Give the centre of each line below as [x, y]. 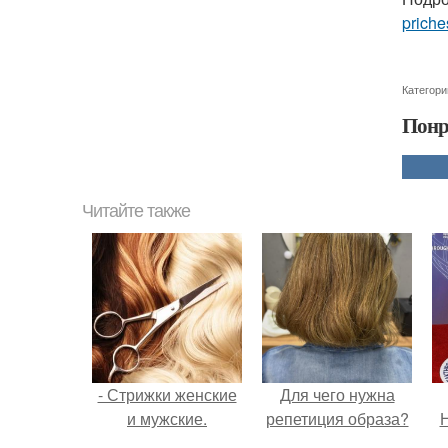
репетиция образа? [337, 419]
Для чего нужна [337, 395]
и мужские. [167, 419]
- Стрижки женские [167, 395]
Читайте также [136, 211]
